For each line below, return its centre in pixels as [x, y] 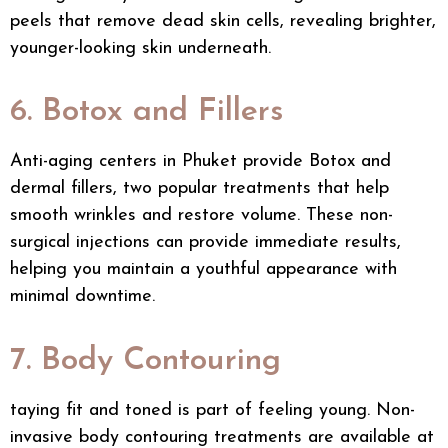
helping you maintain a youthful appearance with [203, 270]
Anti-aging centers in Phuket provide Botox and [200, 162]
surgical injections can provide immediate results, [205, 243]
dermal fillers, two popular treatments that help [199, 189]
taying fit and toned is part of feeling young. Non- [212, 410]
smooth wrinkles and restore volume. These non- [201, 216]
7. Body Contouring [145, 360]
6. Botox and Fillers [147, 112]
